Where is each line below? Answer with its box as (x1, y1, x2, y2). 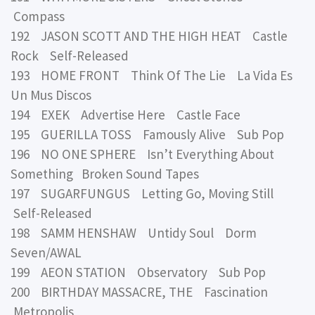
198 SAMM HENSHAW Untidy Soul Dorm (11, 224, 257, 241)
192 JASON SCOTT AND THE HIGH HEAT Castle (11, 27, 288, 44)
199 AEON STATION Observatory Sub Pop (11, 263, 266, 281)
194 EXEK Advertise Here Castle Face (11, 105, 240, 123)
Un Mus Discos (11, 86, 91, 103)
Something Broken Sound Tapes (11, 165, 199, 182)
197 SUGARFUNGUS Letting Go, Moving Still (11, 184, 285, 202)
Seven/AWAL (11, 243, 82, 261)
